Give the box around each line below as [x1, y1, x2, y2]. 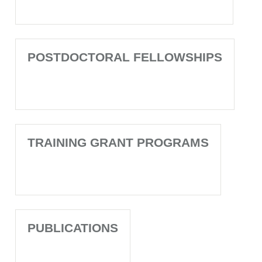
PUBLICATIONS [27, 221, 118, 235]
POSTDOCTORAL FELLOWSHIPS [27, 50, 222, 64]
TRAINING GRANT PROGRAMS [27, 136, 209, 149]
